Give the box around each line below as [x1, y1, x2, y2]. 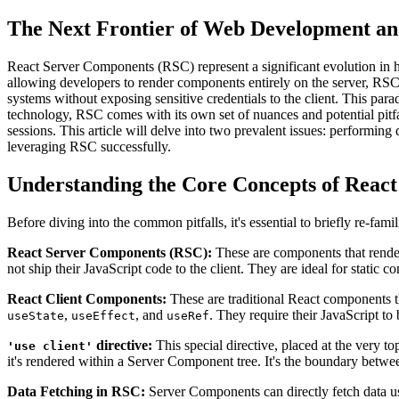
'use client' [7, 338, 93, 353]
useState [7, 308, 64, 322]
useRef [167, 308, 209, 322]
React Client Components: [7, 290, 167, 306]
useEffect [71, 308, 135, 322]
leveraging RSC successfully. [7, 139, 171, 155]
